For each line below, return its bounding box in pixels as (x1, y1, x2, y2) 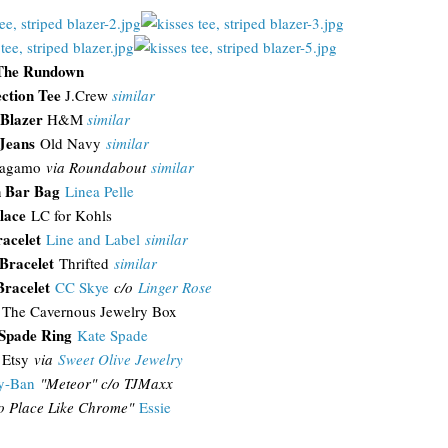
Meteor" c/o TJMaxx (45, 373, 173, 393)
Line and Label (45, 229, 140, 249)
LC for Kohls (25, 205, 112, 225)
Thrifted (53, 253, 114, 273)
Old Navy (34, 133, 106, 153)
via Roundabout (46, 157, 151, 177)
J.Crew (61, 85, 112, 105)
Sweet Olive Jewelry (57, 349, 183, 369)
